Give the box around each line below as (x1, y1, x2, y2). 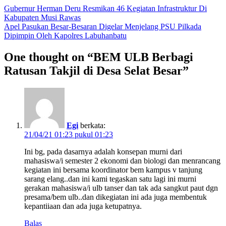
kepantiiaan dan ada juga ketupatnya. (24, 202, 142, 211)
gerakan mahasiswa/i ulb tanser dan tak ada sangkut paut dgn (24, 184, 218, 193)
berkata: (80, 121, 105, 130)
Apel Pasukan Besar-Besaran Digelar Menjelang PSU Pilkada (4, 22, 201, 31)
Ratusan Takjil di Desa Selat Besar (4, 64, 183, 78)
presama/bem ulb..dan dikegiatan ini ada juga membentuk (24, 193, 207, 202)
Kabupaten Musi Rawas (4, 13, 81, 22)
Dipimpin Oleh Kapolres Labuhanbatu (4, 31, 127, 40)
